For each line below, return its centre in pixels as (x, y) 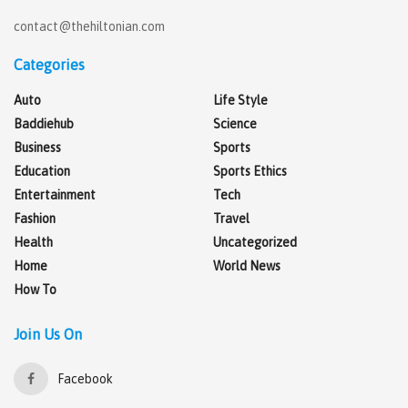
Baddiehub (44, 124)
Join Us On (48, 335)
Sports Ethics (250, 172)
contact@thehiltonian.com (89, 27)
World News (247, 266)
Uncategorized (255, 243)
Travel (231, 219)
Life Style (240, 101)
